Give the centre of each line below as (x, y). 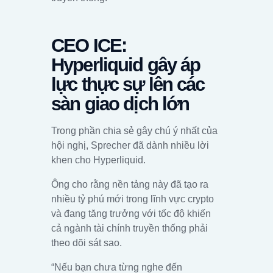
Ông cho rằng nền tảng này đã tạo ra (130, 184)
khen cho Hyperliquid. (98, 160)
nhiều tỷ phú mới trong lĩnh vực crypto (133, 199)
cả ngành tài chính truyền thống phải (129, 228)
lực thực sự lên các (128, 85)
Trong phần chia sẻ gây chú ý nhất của (134, 130)
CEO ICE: (89, 46)
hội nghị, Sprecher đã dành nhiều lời (130, 145)
